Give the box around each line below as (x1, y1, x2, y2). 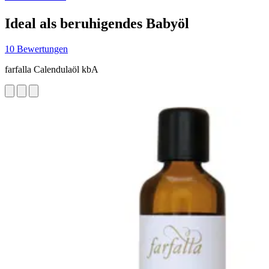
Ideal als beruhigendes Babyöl (5, 15, 189, 31)
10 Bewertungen (5, 43, 68, 54)
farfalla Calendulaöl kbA (5, 64, 98, 74)
